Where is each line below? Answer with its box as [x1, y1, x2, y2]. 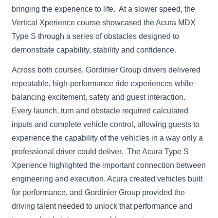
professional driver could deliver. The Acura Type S [12, 147, 189, 156]
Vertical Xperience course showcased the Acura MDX [12, 18, 196, 27]
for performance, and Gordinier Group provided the [12, 188, 185, 197]
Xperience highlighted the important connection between [12, 161, 206, 169]
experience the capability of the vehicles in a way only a [12, 133, 203, 142]
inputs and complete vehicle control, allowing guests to [12, 120, 200, 128]
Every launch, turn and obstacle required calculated [12, 106, 189, 115]
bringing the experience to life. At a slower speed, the [12, 4, 196, 13]
